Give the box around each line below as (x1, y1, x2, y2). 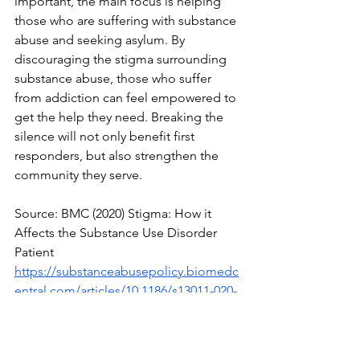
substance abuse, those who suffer (14, 71, 215, 86)
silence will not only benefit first (14, 129, 198, 144)
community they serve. (14, 167, 145, 182)
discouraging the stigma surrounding (14, 51, 230, 67)
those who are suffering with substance (14, 13, 239, 28)
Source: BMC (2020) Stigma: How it (14, 206, 215, 221)
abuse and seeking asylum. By (14, 32, 188, 47)
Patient (14, 244, 54, 260)
